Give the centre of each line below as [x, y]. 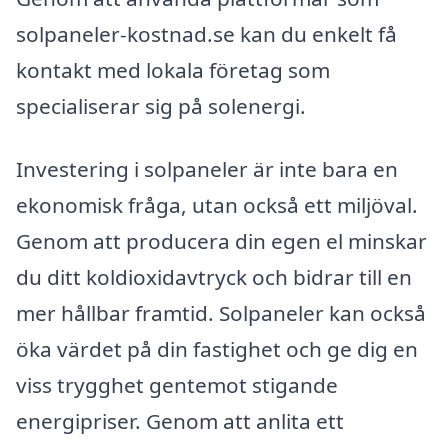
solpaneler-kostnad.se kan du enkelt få [206, 33]
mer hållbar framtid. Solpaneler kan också [221, 313]
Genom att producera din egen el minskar [221, 241]
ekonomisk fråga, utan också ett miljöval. [217, 205]
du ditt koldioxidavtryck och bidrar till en [214, 277]
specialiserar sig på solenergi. [161, 105]
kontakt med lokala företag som [173, 69]
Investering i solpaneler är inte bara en [207, 169]
